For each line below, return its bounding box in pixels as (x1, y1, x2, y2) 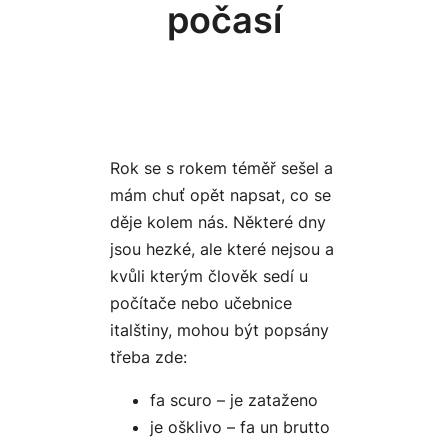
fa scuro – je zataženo (150, 390, 318, 411)
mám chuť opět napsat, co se (110, 185, 331, 206)
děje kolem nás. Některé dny (110, 212, 326, 233)
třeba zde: (110, 347, 187, 368)
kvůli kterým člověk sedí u (110, 266, 308, 287)
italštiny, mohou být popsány (110, 320, 329, 341)
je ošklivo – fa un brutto (150, 417, 330, 438)
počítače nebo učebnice (110, 293, 292, 314)
